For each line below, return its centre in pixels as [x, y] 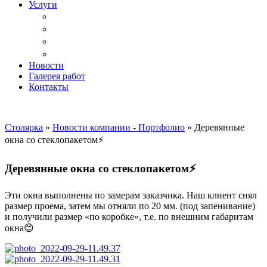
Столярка [24, 127]
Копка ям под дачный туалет [118, 29]
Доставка [74, 16]
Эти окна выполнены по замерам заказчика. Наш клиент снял [131, 195]
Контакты [49, 87]
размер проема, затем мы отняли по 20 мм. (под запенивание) [130, 206]
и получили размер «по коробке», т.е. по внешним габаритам [129, 217]
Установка [76, 54]
